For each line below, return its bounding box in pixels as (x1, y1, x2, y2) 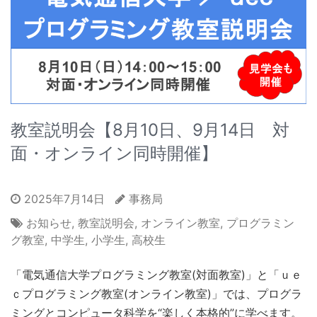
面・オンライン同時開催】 (11, 143, 218, 164)
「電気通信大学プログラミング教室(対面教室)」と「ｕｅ (11, 267, 302, 282)
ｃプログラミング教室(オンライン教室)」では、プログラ (11, 287, 302, 301)
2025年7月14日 (21, 192, 105, 207)
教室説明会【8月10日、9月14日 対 (11, 120, 289, 141)
